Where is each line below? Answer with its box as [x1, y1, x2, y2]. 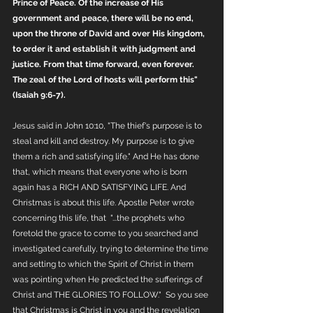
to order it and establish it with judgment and [13, 44, 198, 54]
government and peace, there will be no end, [13, 13, 196, 23]
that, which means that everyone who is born [13, 167, 189, 177]
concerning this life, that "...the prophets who [13, 213, 187, 223]
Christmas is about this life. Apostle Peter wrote [13, 198, 196, 208]
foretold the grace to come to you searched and [13, 228, 200, 238]
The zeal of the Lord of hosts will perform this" [13, 75, 200, 85]
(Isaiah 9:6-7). [13, 90, 68, 100]
